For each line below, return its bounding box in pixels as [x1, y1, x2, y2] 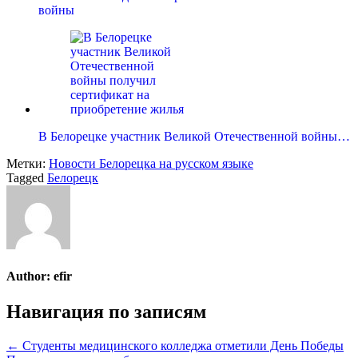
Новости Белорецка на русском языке [49, 157, 253, 171]
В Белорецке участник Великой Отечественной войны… [38, 129, 350, 144]
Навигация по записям [6, 300, 206, 322]
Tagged [6, 171, 47, 185]
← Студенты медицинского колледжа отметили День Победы [6, 338, 344, 352]
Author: [6, 269, 54, 284]
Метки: [6, 157, 49, 171]
